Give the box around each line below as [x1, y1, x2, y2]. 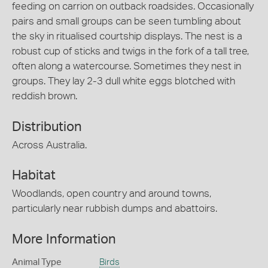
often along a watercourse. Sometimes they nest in [12, 61, 241, 72]
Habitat [12, 169, 56, 182]
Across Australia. [12, 139, 87, 150]
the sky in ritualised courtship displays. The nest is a [12, 31, 242, 42]
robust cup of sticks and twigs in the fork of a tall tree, [12, 46, 249, 57]
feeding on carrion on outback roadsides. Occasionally [12, 1, 254, 12]
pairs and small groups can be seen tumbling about [12, 16, 241, 27]
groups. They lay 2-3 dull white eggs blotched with [12, 76, 235, 87]
